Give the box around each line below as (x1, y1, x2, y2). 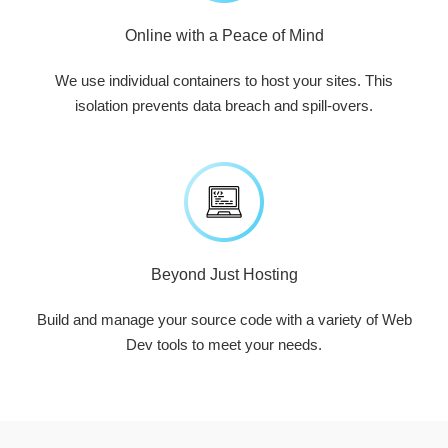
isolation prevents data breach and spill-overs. (75, 97, 373, 114)
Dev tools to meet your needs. (126, 336, 322, 353)
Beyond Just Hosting (150, 266, 298, 283)
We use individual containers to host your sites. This (55, 72, 393, 89)
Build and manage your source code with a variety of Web (36, 311, 412, 328)
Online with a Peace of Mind (124, 27, 324, 44)
